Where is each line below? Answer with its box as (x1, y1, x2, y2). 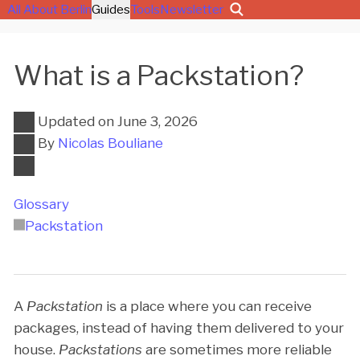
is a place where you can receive (103, 297, 312, 314)
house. (14, 341, 59, 358)
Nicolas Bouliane (57, 134, 163, 151)
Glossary (14, 195, 69, 212)
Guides (91, 2, 130, 17)
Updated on (37, 112, 117, 129)
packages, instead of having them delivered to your (14, 319, 344, 336)
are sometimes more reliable (142, 341, 332, 358)
